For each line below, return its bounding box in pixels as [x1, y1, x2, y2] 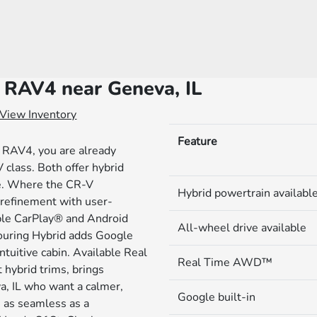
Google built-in [177, 289, 255, 306]
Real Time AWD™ [177, 255, 272, 271]
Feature [177, 134, 217, 150]
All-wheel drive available [177, 220, 306, 236]
